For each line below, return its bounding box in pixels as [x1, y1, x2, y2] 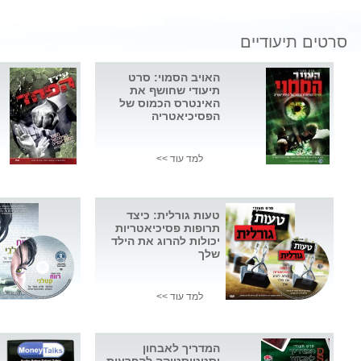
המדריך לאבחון [143, 342, 220, 355]
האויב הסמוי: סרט [128, 71, 220, 85]
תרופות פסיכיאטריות [115, 222, 220, 235]
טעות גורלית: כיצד [127, 209, 220, 222]
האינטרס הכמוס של [119, 97, 220, 110]
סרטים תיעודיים [240, 33, 347, 51]
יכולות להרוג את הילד [111, 234, 220, 248]
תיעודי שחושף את [130, 84, 220, 98]
